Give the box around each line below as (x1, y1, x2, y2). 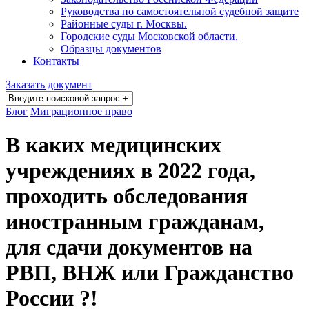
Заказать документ (6, 79, 92, 90)
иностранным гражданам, (6, 209, 264, 235)
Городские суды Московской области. (61, 30, 238, 42)
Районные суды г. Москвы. (61, 18, 187, 30)
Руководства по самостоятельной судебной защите (61, 6, 299, 17)
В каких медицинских (6, 132, 221, 158)
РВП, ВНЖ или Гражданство (6, 260, 294, 286)
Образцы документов (61, 43, 161, 54)
